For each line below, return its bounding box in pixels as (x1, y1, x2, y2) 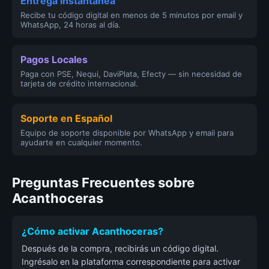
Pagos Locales (20, 53, 88, 65)
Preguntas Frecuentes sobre (12, 175, 195, 190)
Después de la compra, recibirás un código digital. (22, 243, 219, 253)
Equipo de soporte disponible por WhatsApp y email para (20, 128, 234, 138)
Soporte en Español (20, 112, 112, 124)
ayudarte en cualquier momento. (20, 138, 142, 147)
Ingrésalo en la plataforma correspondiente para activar (22, 256, 240, 267)
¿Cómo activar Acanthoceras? (22, 225, 163, 237)
